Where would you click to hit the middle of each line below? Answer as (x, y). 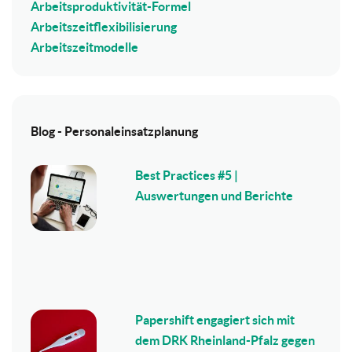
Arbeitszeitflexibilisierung (104, 26)
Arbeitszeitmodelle (84, 47)
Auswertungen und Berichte (214, 195)
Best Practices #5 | (187, 175)
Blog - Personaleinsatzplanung (114, 131)
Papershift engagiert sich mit (215, 319)
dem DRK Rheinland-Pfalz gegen (225, 340)
